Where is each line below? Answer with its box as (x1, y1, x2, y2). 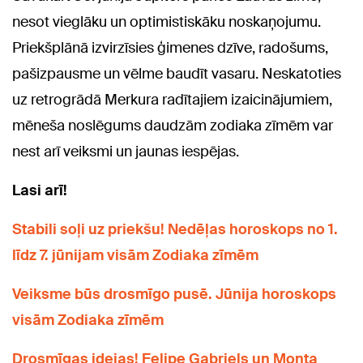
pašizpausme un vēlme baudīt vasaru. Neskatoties (12, 64, 341, 84)
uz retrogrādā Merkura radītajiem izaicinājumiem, (12, 90, 332, 110)
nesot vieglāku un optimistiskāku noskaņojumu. (12, 12, 321, 32)
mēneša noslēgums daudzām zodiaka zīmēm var (12, 116, 333, 136)
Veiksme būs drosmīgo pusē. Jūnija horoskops (12, 284, 336, 305)
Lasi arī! (12, 181, 67, 201)
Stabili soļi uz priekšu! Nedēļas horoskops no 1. (12, 220, 338, 240)
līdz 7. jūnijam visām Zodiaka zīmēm (12, 246, 258, 266)
